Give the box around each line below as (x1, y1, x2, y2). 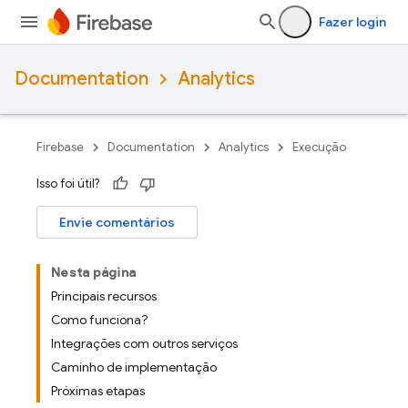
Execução (292, 139, 346, 155)
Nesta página (51, 264, 136, 280)
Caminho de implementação (51, 359, 217, 375)
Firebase (36, 139, 84, 155)
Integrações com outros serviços (51, 335, 238, 352)
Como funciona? (51, 311, 148, 328)
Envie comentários (59, 214, 175, 230)
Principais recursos (51, 288, 157, 304)
